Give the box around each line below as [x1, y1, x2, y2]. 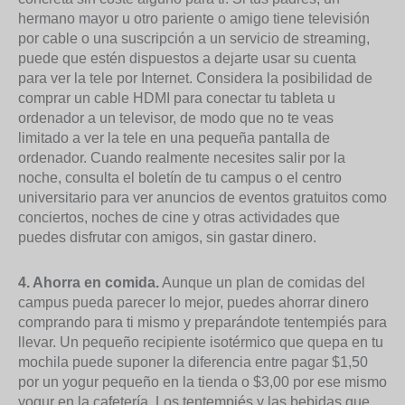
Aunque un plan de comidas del [159, 275, 365, 290]
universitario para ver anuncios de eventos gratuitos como [18, 190, 387, 205]
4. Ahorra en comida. [18, 275, 159, 290]
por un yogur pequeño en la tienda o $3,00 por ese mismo [18, 374, 387, 390]
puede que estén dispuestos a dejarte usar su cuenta [18, 51, 356, 66]
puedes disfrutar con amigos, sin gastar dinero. [18, 230, 316, 245]
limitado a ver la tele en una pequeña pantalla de [18, 130, 330, 146]
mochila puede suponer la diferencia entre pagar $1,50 [18, 354, 368, 370]
